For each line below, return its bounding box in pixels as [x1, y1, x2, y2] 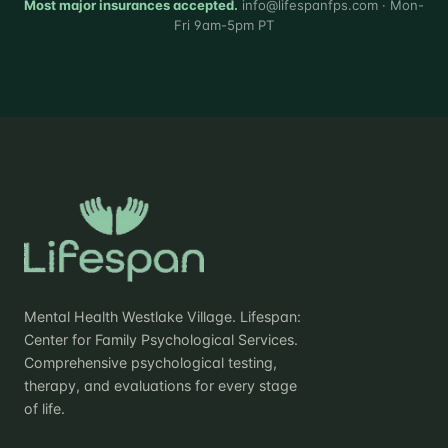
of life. [24, 399, 65, 417]
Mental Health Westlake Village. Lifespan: [24, 307, 301, 325]
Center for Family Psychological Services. [24, 330, 298, 348]
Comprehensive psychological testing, [24, 353, 277, 371]
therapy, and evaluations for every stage [24, 376, 297, 394]
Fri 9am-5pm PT [174, 16, 274, 33]
